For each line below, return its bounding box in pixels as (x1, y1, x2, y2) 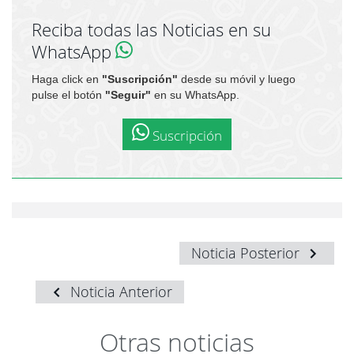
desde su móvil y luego (178, 73, 296, 86)
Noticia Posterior (191, 243, 303, 263)
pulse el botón (32, 88, 105, 102)
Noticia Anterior (66, 282, 172, 302)
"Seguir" (105, 88, 151, 102)
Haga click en (32, 73, 102, 86)
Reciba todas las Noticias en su (32, 18, 271, 42)
